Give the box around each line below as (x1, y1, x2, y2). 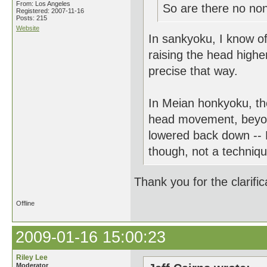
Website (16, 24, 39, 32)
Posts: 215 (16, 14, 47, 21)
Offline (16, 200, 35, 207)
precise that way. (148, 64, 238, 77)
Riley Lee (16, 253, 48, 262)
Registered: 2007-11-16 (16, 7, 84, 14)
